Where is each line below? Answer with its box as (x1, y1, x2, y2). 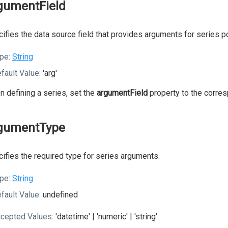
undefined (41, 190, 78, 199)
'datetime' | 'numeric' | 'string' (53, 212, 157, 221)
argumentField (97, 88, 148, 98)
